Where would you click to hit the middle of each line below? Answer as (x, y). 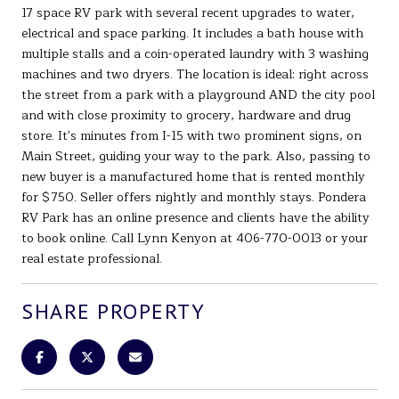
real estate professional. (92, 258)
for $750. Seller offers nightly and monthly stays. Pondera (194, 197)
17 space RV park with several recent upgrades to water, (188, 12)
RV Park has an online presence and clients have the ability (195, 217)
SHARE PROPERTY (113, 311)
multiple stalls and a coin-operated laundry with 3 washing (195, 53)
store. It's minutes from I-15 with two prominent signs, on (191, 135)
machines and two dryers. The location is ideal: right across (195, 74)
